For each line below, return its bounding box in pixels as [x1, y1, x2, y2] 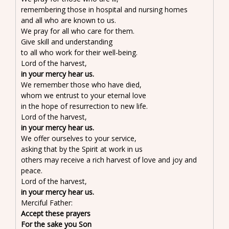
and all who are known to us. [21, 15, 116, 25]
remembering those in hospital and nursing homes [21, 4, 188, 14]
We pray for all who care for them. [21, 26, 134, 36]
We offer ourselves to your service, [21, 133, 136, 143]
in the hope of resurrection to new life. [21, 101, 148, 111]
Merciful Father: [21, 197, 73, 208]
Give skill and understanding [21, 36, 112, 47]
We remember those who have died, [21, 79, 142, 89]
